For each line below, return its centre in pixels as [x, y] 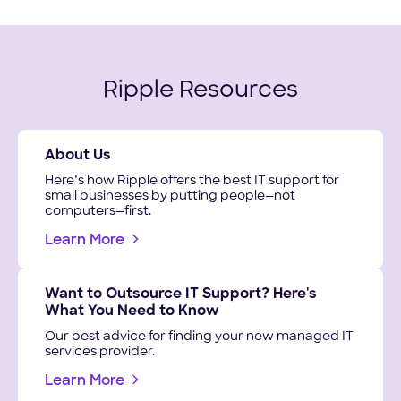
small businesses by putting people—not [170, 197]
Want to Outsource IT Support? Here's [180, 294]
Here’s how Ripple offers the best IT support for [192, 182]
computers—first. [98, 212]
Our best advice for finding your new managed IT [199, 337]
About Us [77, 156]
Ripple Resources [200, 91]
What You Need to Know [132, 311]
